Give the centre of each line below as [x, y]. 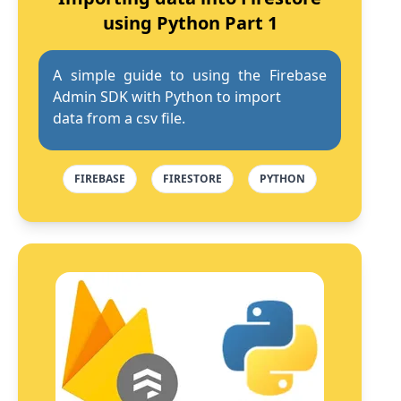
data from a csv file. [119, 118]
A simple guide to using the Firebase [190, 75]
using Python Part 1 [190, 23]
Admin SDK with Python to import [167, 97]
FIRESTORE [192, 179]
